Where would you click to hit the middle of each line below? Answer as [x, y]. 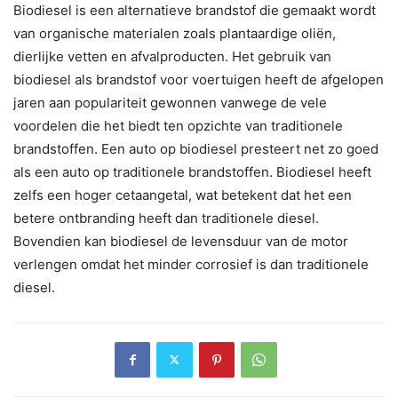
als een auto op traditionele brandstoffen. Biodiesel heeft [192, 171]
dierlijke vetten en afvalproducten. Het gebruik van [172, 56]
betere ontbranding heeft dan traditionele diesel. [166, 218]
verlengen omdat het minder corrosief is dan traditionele [191, 264]
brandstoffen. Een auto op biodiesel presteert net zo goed [196, 148]
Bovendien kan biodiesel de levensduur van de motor [181, 241]
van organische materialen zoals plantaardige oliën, [175, 33]
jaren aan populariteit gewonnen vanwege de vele [170, 102]
